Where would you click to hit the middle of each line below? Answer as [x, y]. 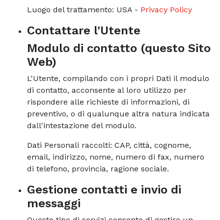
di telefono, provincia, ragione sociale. [98, 169]
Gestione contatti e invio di [104, 190]
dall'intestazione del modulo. [82, 125]
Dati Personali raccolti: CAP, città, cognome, [109, 145]
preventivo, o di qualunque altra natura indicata [118, 114]
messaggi [54, 203]
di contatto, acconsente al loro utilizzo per [107, 90]
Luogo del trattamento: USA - [82, 10]
